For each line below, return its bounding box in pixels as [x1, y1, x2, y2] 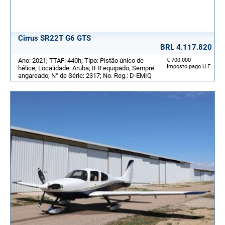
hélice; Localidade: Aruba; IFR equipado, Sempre [18, 64, 154, 72]
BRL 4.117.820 [160, 42, 212, 52]
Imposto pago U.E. [167, 63, 212, 70]
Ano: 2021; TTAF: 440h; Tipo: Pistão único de [18, 56, 144, 64]
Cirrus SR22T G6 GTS [18, 33, 91, 43]
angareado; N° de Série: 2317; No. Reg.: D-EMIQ [18, 71, 152, 79]
